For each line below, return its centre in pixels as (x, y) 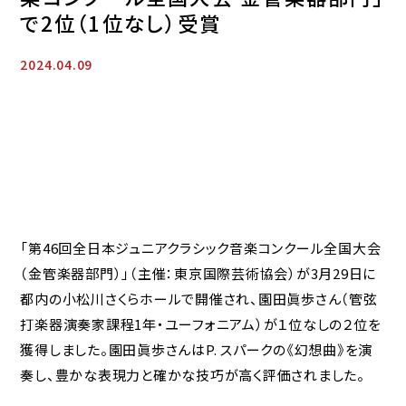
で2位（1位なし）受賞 (121, 23)
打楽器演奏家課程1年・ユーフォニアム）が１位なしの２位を (201, 324)
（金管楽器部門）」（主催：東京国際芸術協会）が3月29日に (198, 274)
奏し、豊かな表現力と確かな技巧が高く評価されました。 (193, 375)
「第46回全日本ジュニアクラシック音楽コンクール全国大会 (201, 248)
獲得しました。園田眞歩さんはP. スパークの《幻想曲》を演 (197, 350)
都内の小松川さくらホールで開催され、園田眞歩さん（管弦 (199, 299)
